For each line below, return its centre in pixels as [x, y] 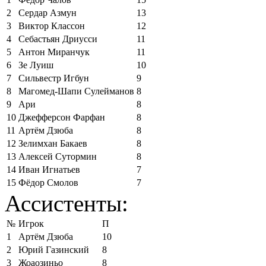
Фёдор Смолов [48, 182]
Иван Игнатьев [49, 169]
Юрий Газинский [54, 249]
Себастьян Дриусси [58, 39]
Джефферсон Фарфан [62, 117]
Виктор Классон [52, 26]
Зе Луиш [36, 65]
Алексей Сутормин [58, 156]
